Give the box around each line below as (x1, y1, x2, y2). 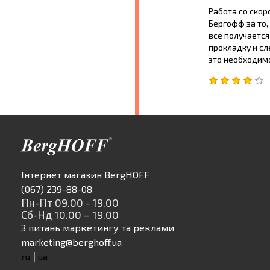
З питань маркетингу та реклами (21, 221, 174, 233)
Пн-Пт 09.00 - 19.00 (21, 195, 119, 209)
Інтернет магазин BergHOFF (21, 168, 149, 180)
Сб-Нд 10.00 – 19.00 (21, 207, 119, 221)
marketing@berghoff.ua (21, 236, 122, 248)
